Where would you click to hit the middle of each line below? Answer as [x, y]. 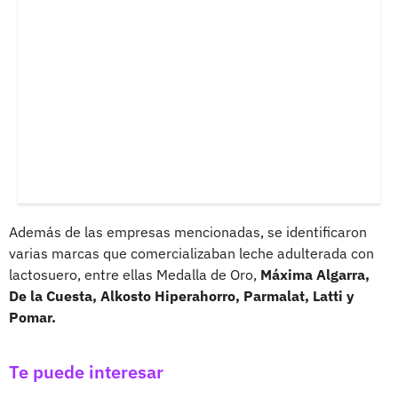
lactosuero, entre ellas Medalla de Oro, [133, 274]
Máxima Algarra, [313, 274]
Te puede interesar [86, 371]
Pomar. [32, 317]
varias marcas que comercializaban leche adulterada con [191, 253]
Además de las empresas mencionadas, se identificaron [188, 231]
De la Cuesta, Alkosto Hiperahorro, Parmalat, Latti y [182, 295]
